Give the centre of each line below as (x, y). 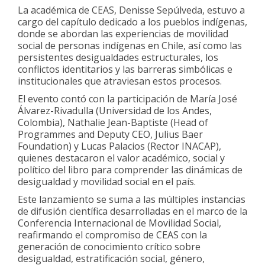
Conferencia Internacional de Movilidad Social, (119, 223)
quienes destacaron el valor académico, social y (121, 158)
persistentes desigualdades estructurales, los (118, 57)
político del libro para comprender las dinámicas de (130, 169)
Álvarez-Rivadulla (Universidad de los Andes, (115, 110)
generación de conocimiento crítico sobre (109, 246)
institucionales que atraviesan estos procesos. (120, 81)
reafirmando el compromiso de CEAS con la (112, 235)
